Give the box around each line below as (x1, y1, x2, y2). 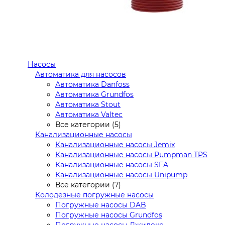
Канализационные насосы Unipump (55, 170, 187, 179)
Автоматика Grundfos (55, 89, 134, 99)
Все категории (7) (55, 180, 121, 189)
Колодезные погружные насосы (35, 190, 154, 199)
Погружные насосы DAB (55, 200, 146, 209)
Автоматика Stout (55, 99, 121, 109)
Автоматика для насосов (35, 69, 126, 79)
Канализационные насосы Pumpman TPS (55, 150, 207, 159)
